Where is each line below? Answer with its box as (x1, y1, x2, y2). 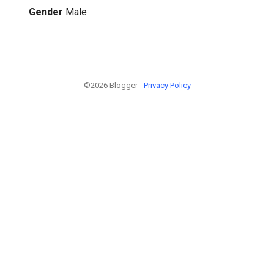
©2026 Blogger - (83, 80, 144, 90)
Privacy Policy (143, 80, 191, 90)
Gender (29, 6, 63, 18)
